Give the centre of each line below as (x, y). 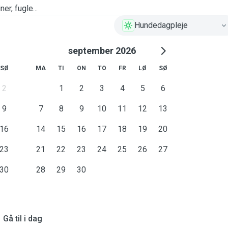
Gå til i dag (22, 219)
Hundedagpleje (161, 25)
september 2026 (102, 51)
